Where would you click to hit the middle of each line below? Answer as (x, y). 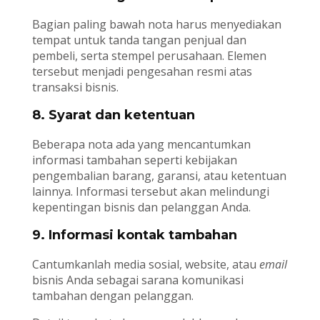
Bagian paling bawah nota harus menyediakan (156, 25)
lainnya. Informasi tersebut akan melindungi (150, 192)
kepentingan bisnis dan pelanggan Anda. (141, 207)
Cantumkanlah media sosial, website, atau (145, 265)
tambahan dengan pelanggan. (112, 296)
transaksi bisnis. (75, 87)
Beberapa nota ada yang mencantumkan (141, 145)
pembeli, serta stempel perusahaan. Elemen (149, 56)
